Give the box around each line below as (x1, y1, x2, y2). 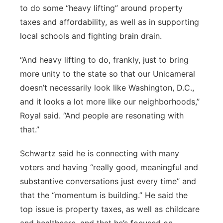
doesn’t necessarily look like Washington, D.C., (20, 83, 194, 93)
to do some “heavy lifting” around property (20, 3, 183, 13)
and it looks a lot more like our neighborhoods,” (20, 97, 200, 107)
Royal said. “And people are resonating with (20, 111, 184, 120)
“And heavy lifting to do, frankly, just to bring (20, 55, 189, 65)
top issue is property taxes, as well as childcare (20, 204, 200, 214)
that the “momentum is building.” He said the (20, 190, 188, 200)
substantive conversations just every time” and (20, 176, 196, 186)
